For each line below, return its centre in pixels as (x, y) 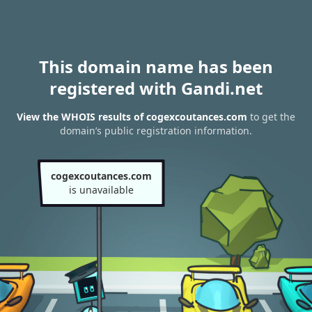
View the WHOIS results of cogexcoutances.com (132, 117)
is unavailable (101, 190)
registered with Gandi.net (156, 88)
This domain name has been (156, 67)
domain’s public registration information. (156, 131)
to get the (271, 117)
